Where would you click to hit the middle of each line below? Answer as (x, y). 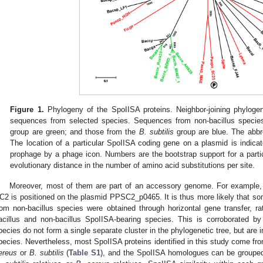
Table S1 (85, 253)
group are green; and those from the (75, 132)
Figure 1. (27, 110)
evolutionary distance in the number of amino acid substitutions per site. (133, 166)
